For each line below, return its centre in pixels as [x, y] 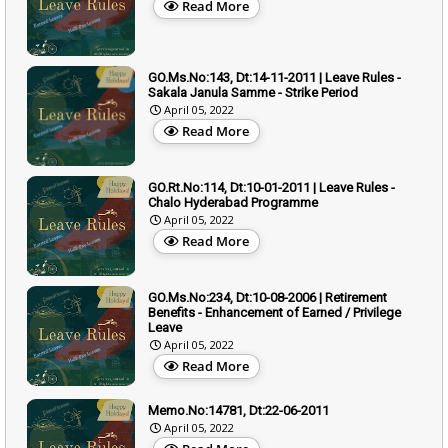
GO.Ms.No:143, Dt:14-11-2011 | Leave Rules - [274, 77]
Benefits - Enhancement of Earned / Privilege [274, 312]
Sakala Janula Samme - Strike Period [253, 92]
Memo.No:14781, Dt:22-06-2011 [238, 410]
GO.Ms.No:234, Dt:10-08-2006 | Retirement [267, 297]
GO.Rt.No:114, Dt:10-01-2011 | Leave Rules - [271, 187]
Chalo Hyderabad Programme [233, 202]
